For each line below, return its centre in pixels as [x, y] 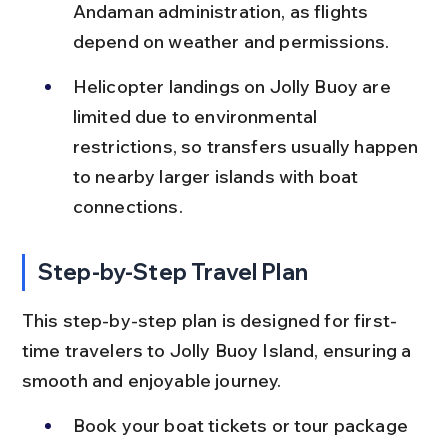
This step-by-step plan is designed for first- [209, 320]
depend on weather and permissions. [231, 41]
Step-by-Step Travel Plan [173, 271]
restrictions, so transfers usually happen [247, 146]
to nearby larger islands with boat [217, 176]
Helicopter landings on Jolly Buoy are [233, 86]
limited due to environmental [197, 116]
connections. [127, 206]
